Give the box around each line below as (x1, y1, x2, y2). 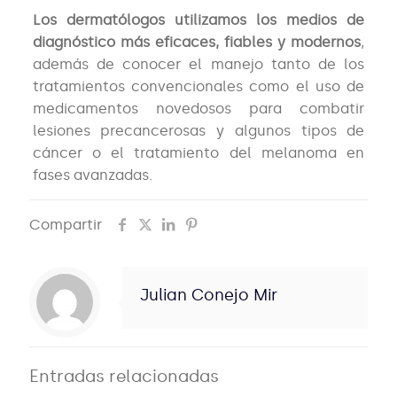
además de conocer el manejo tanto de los (32, 56, 365, 74)
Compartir (29, 216, 102, 234)
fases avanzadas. (32, 167, 156, 184)
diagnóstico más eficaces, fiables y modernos (32, 34, 362, 51)
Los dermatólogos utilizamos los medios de (32, 12, 365, 29)
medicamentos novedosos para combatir (32, 100, 365, 118)
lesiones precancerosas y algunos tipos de (32, 122, 365, 140)
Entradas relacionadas (29, 366, 219, 387)
